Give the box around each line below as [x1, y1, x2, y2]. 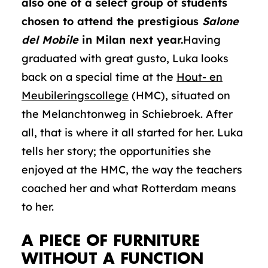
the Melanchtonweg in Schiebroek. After [22, 107, 233, 121]
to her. [22, 200, 54, 214]
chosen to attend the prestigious [22, 14, 202, 28]
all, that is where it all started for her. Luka [22, 126, 243, 139]
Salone [202, 14, 239, 28]
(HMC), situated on [129, 89, 230, 102]
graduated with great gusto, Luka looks [22, 51, 229, 65]
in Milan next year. [78, 33, 183, 47]
